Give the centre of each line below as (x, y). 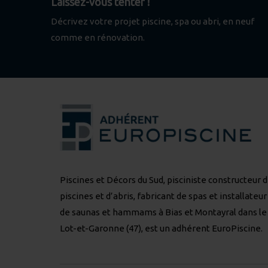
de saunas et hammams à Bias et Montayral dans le (163, 212)
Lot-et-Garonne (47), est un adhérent (136, 229)
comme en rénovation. (98, 38)
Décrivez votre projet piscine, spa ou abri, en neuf (153, 22)
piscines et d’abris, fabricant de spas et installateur (163, 196)
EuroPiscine (236, 229)
